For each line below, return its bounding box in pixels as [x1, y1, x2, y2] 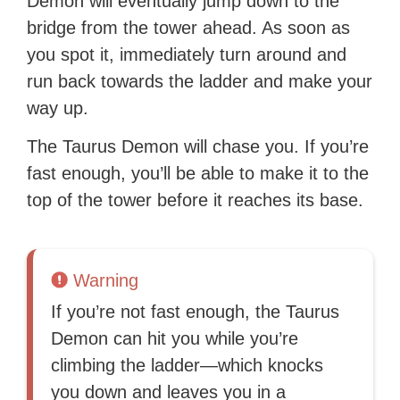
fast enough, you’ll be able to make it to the [27, 163, 370, 184]
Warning [73, 271, 139, 291]
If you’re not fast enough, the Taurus [51, 302, 340, 322]
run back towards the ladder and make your [27, 71, 373, 92]
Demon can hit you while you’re [51, 329, 299, 349]
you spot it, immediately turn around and [27, 45, 347, 65]
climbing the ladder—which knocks [51, 355, 324, 376]
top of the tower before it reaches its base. [27, 190, 364, 211]
